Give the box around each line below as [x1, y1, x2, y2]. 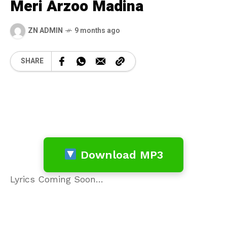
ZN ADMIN [28, 25, 63, 36]
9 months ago [74, 25, 120, 36]
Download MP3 [77, 148, 163, 161]
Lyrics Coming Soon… [10, 173, 103, 184]
